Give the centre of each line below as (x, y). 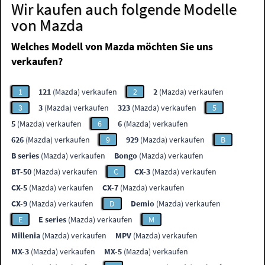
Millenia (26, 236)
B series (25, 156)
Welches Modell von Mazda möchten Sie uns (112, 47)
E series (53, 220)
